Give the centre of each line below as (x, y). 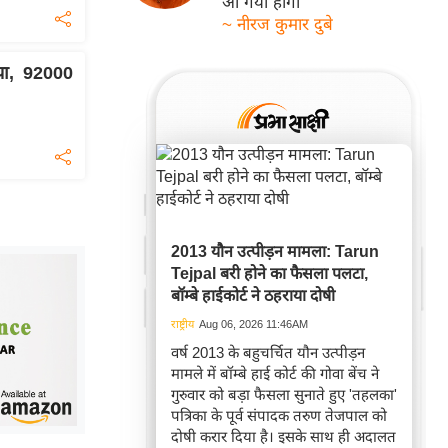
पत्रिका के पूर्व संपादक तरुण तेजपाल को (279, 416)
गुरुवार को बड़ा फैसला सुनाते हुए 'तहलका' (284, 395)
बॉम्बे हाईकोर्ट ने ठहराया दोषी (253, 296)
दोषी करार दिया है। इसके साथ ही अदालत (283, 437)
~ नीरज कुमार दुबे (278, 25)
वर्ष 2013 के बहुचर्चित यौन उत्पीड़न (268, 353)
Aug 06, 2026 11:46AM (253, 324)
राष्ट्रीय (182, 324)
